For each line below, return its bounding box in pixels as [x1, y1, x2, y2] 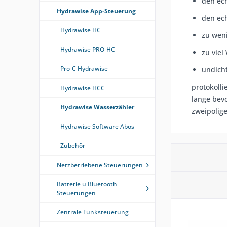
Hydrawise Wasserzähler [60, 103, 134, 111]
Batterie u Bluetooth [57, 180, 117, 188]
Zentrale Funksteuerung [57, 208, 129, 216]
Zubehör [60, 141, 85, 150]
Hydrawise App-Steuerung [57, 7, 136, 15]
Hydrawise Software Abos [60, 122, 134, 131]
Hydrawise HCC [60, 84, 105, 92]
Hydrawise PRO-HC [60, 45, 115, 54]
